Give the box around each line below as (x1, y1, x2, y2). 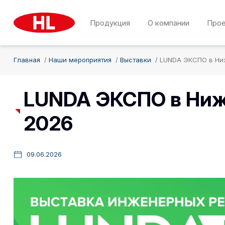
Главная (14, 56, 40, 64)
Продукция (90, 18, 131, 28)
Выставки (120, 56, 151, 64)
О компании (148, 18, 190, 28)
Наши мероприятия (49, 56, 111, 64)
